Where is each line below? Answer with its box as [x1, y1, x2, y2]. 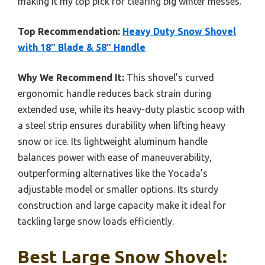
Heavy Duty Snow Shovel [122, 25, 236, 37]
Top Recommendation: [18, 25, 120, 37]
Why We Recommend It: [18, 72, 124, 83]
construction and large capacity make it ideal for [18, 199, 226, 211]
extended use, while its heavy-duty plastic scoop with [18, 104, 245, 115]
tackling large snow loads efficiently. [18, 215, 174, 227]
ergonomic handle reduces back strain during [18, 88, 211, 99]
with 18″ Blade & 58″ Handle [18, 41, 146, 53]
